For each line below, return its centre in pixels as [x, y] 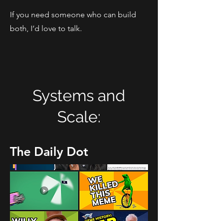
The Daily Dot [49, 151]
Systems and [79, 95]
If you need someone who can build [73, 15]
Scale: [79, 117]
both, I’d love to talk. [46, 28]
